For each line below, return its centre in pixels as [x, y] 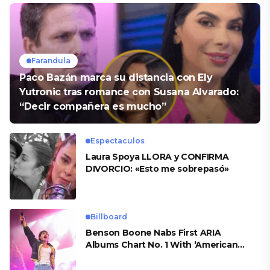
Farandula [51, 60]
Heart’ [99, 256]
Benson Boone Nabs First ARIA [153, 232]
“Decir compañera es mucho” [93, 106]
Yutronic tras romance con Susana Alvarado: [129, 92]
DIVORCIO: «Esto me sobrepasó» [157, 168]
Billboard [109, 216]
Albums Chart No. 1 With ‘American [162, 244]
